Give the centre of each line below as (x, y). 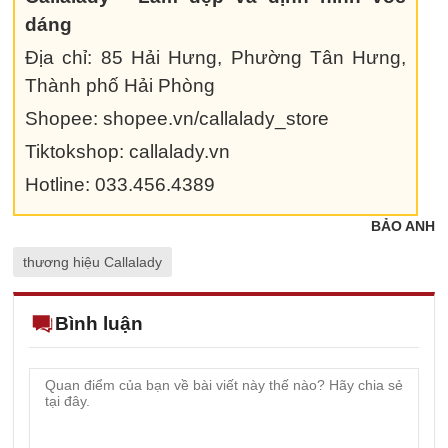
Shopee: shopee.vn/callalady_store (177, 118)
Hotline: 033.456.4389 (120, 184)
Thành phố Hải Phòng (120, 85)
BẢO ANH (403, 226)
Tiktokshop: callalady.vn (127, 151)
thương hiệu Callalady (92, 262)
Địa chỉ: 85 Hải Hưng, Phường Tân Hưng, (216, 57)
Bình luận (99, 323)
